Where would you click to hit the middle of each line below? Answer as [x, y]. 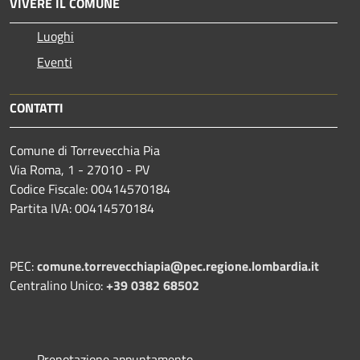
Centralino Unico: [58, 285]
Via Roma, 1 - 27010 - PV [80, 169]
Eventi [55, 61]
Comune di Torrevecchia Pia [85, 150]
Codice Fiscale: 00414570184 [90, 188]
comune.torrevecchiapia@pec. [121, 266]
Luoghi [55, 36]
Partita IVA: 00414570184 [82, 208]
